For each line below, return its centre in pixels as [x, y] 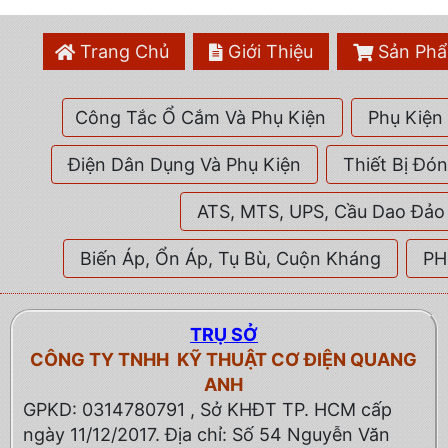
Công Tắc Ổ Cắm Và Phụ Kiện [200, 118]
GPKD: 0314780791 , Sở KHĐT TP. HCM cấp [207, 410]
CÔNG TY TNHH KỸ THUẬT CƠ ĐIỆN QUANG [224, 360]
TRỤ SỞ [223, 335]
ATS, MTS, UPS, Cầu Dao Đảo [321, 212]
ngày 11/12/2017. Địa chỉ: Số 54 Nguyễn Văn [206, 435]
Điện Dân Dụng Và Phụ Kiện [184, 165]
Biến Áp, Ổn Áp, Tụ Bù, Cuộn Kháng [230, 259]
